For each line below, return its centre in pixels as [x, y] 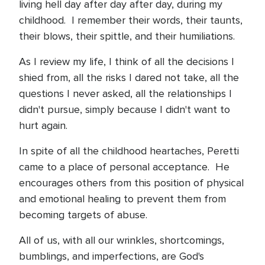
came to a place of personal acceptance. [114, 167]
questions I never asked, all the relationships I [125, 93]
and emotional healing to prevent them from [122, 199]
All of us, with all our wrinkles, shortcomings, [122, 240]
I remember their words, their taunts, [157, 20]
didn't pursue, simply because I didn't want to [125, 109]
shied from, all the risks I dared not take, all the [129, 77]
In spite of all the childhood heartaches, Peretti [129, 151]
